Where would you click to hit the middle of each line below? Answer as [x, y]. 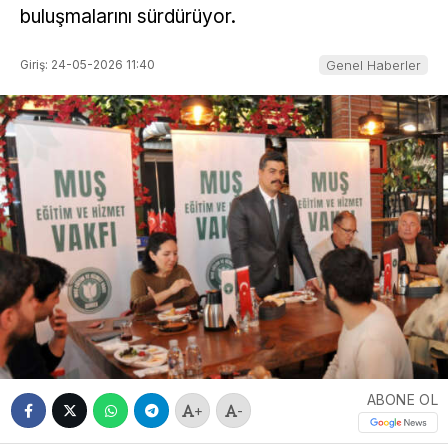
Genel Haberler [373, 64]
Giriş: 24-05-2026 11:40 [87, 64]
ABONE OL [402, 399]
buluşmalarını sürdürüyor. [128, 17]
